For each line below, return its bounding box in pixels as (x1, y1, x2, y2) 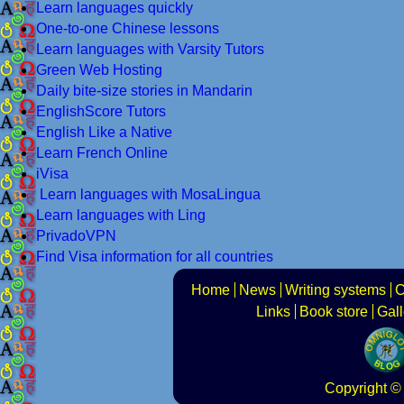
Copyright (324, 380, 387, 396)
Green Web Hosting (36, 61, 162, 78)
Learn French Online (36, 144, 168, 161)
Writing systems (285, 281, 386, 298)
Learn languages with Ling (36, 207, 206, 223)
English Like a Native (36, 124, 172, 140)
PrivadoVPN (36, 227, 116, 243)
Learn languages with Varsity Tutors (36, 41, 264, 57)
